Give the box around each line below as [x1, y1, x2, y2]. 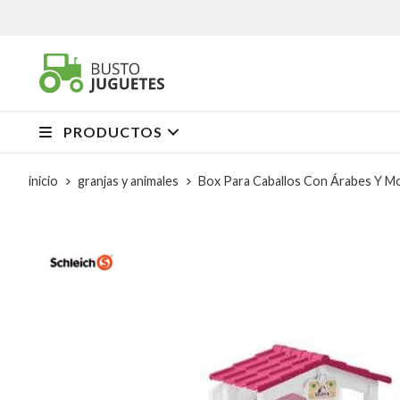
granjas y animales [78, 172, 179, 188]
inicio [29, 172, 58, 188]
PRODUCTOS [63, 122, 162, 140]
